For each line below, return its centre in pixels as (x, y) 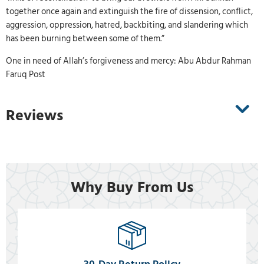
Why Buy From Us (132, 188)
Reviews (34, 116)
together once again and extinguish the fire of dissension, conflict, (129, 12)
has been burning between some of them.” (85, 39)
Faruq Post (26, 74)
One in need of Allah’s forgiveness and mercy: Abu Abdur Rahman (128, 61)
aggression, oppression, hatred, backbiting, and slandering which (127, 25)
